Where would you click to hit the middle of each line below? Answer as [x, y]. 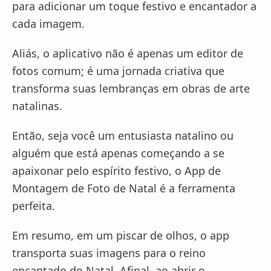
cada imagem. [48, 24]
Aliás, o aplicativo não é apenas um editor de [128, 53]
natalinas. [37, 106]
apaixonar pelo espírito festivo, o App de [116, 171]
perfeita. [34, 206]
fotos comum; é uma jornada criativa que [118, 71]
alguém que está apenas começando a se [118, 153]
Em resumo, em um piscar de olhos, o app [121, 235]
